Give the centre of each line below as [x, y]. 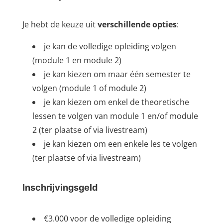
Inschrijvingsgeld [60, 188]
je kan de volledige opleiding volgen [110, 47]
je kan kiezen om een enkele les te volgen [120, 144]
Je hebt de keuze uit [60, 25]
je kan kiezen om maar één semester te [117, 74]
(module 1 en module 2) [77, 60]
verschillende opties [137, 25]
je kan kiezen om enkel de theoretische [116, 102]
